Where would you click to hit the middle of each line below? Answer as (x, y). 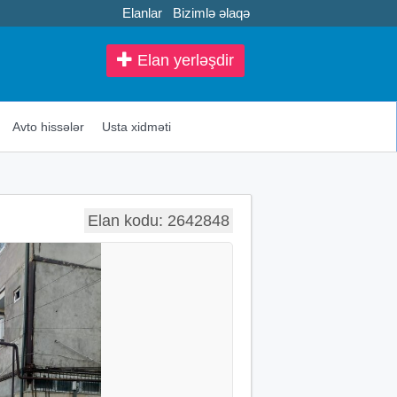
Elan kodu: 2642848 (159, 220)
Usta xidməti (136, 126)
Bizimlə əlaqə (211, 13)
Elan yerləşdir (183, 60)
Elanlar (142, 13)
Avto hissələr (48, 126)
